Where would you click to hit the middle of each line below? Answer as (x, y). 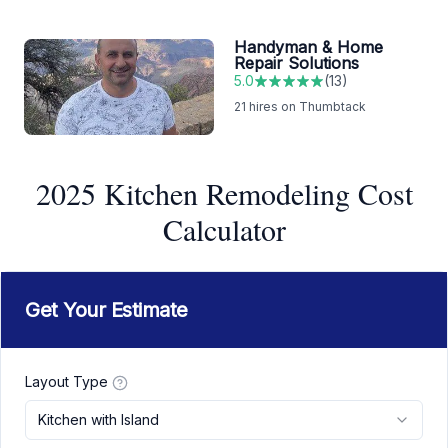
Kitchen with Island (98, 420)
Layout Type (66, 382)
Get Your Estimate (106, 310)
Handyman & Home (308, 47)
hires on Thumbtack (306, 107)
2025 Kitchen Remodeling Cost (224, 193)
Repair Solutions (296, 63)
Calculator (224, 229)
